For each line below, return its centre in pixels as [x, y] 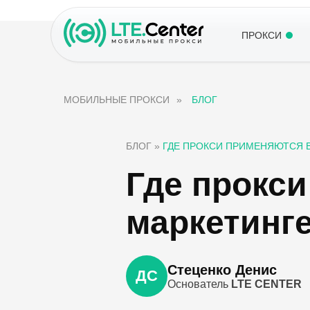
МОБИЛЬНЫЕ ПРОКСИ [117, 100]
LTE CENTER [266, 284]
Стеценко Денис [222, 270]
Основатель [199, 284]
